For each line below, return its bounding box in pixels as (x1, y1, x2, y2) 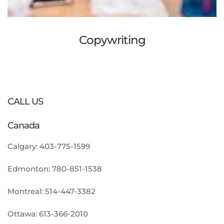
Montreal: (7, 186, 45, 196)
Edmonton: (7, 164, 52, 173)
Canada (7, 120, 39, 131)
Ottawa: (7, 209, 39, 218)
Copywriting (78, 33, 145, 47)
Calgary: (7, 141, 39, 151)
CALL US (7, 96, 43, 107)
